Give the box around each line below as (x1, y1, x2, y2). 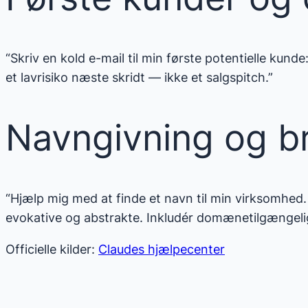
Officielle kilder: (5, 242, 98, 257)
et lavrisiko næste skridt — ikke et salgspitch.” (5, 69, 273, 85)
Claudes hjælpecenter (98, 242, 225, 257)
